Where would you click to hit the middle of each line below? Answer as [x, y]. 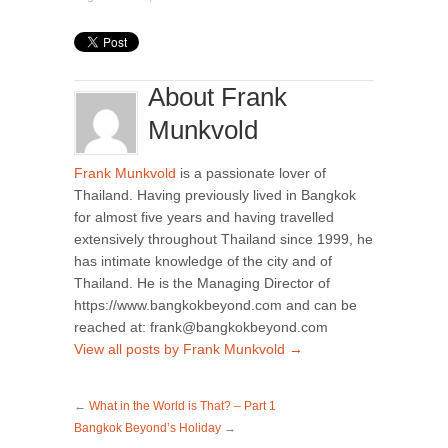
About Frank [217, 96]
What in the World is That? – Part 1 [182, 405]
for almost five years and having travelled [204, 216]
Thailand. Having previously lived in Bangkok [215, 194]
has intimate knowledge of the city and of [203, 260]
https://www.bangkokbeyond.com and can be [215, 304]
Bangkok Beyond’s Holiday [147, 427]
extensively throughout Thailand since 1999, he [223, 238]
